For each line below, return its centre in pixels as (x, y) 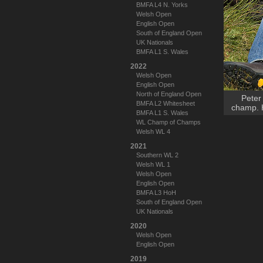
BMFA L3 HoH (156, 193)
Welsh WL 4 (153, 131)
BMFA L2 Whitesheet (166, 103)
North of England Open (169, 94)
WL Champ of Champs (168, 122)
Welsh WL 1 (153, 164)
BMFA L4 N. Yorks (162, 5)
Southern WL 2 (157, 155)
